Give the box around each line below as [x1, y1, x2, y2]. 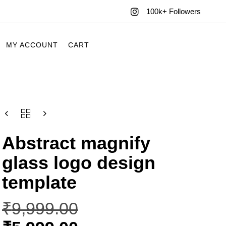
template [2, 172, 77, 193]
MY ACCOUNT [6, 40, 59, 49]
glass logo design [2, 152, 155, 174]
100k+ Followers [146, 7, 201, 16]
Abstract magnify [2, 133, 150, 154]
